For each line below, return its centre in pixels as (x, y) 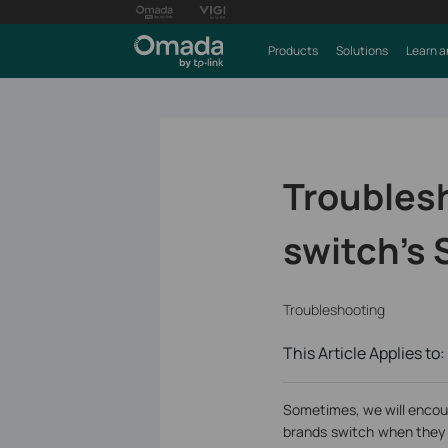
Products (292, 50)
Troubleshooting (333, 310)
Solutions (361, 50)
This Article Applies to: (363, 353)
